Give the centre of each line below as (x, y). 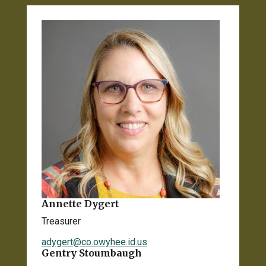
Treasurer (61, 221)
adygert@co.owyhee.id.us (94, 242)
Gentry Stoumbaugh (91, 253)
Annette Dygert (80, 203)
